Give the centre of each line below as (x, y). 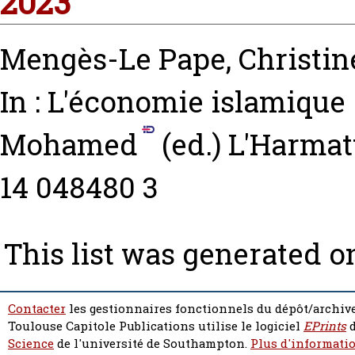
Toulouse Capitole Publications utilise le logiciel (156, 326)
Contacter (37, 309)
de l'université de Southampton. (152, 344)
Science (31, 344)
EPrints (325, 326)
